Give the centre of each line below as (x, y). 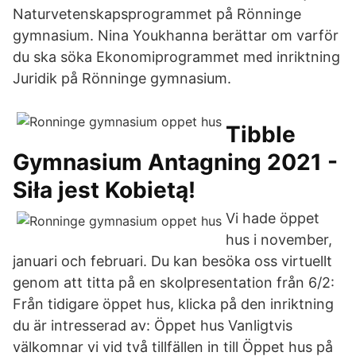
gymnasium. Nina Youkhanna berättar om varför (176, 35)
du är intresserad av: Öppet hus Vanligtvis (153, 325)
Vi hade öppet (273, 218)
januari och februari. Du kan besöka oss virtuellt (172, 261)
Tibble (261, 134)
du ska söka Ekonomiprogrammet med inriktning (176, 57)
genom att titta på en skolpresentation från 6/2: (174, 282)
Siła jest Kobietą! (104, 190)
